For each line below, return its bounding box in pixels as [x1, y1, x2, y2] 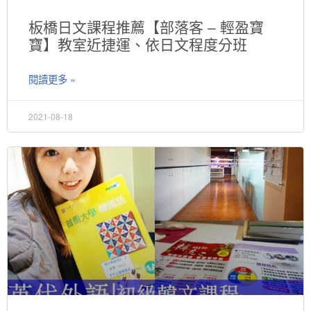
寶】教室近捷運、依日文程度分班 [28, 36, 247, 53]
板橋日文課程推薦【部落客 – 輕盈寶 [28, 19, 264, 35]
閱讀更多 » [28, 71, 76, 86]
